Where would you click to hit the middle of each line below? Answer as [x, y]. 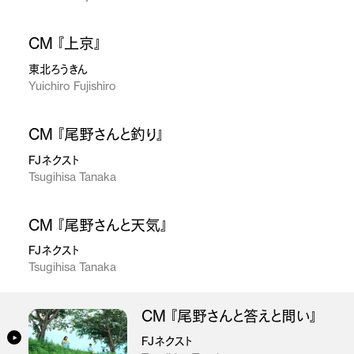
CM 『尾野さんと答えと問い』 [230, 316]
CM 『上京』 [64, 44]
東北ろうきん [58, 70]
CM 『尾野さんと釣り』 [96, 135]
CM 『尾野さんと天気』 [98, 225]
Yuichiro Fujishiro [72, 87]
